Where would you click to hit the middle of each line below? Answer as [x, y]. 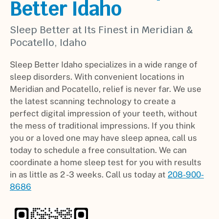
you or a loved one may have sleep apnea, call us [103, 138]
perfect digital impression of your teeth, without [104, 114]
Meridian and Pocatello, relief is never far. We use [106, 89]
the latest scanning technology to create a [93, 101]
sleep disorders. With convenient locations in [97, 77]
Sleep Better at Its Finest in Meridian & [101, 30]
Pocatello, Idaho [48, 43]
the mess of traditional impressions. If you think [103, 126]
